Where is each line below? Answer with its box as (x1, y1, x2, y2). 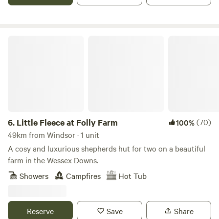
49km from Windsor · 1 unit (8, 129, 99, 140)
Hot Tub (118, 170, 147, 181)
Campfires (66, 170, 101, 181)
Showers (20, 170, 48, 181)
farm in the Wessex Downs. (8, 154, 98, 165)
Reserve (27, 205, 54, 216)
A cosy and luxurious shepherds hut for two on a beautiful (8, 143, 205, 153)
